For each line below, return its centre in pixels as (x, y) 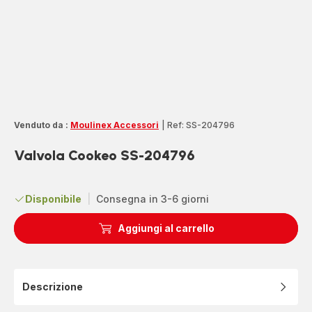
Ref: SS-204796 (201, 125)
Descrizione (53, 286)
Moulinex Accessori (115, 125)
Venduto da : (41, 125)
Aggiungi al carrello (166, 228)
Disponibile (53, 198)
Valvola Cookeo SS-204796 (104, 155)
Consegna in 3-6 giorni (153, 198)
